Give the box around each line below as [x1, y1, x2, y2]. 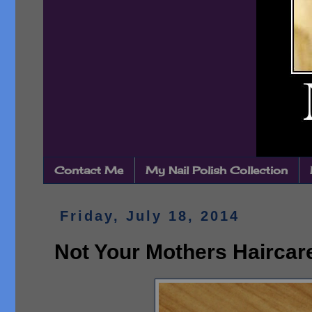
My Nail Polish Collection [146, 164, 288, 177]
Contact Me [54, 164, 123, 177]
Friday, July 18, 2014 [60, 208, 240, 224]
